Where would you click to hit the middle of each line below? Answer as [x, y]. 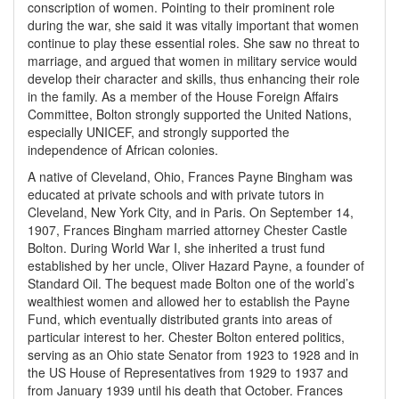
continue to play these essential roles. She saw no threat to [194, 43]
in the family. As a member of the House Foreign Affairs [183, 96]
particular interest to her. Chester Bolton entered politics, [186, 337]
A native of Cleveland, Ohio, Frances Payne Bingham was [190, 176]
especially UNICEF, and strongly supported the [159, 132]
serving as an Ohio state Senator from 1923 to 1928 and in [193, 354]
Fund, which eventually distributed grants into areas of [180, 319]
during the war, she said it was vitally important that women [193, 25]
